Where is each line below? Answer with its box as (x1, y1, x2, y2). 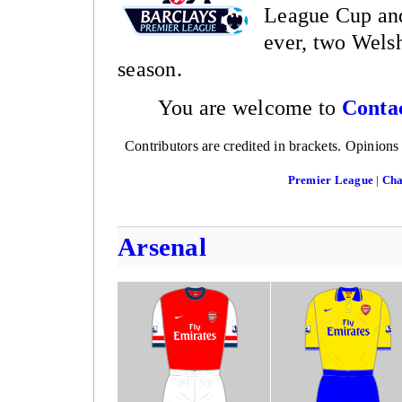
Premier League (287, 172, 374, 187)
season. (118, 57, 182, 81)
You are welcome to (157, 95, 342, 119)
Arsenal (118, 232, 206, 261)
